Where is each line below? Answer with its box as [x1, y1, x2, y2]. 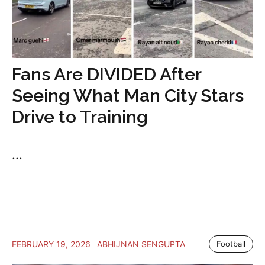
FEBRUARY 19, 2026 [12, 239, 91, 250]
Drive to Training [12, 106, 148, 128]
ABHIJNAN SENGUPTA [97, 239, 185, 250]
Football [216, 239, 245, 249]
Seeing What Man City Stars [12, 85, 244, 106]
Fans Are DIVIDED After [12, 64, 201, 85]
